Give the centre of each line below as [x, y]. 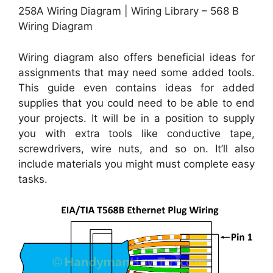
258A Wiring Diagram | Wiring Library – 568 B [129, 11]
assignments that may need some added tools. [136, 72]
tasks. [33, 179]
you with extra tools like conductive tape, [136, 133]
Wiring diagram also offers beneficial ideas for [136, 57]
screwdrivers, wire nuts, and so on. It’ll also [136, 148]
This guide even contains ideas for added [136, 87]
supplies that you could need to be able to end [136, 103]
